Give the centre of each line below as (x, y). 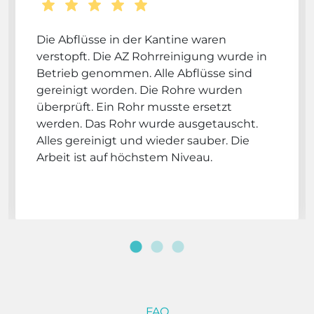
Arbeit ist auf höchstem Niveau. (124, 157)
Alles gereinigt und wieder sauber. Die (143, 140)
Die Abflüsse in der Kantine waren (131, 39)
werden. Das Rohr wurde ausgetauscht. (147, 123)
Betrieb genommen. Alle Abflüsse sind (144, 73)
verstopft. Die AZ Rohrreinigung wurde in (152, 56)
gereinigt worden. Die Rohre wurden (139, 90)
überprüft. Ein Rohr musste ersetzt (134, 107)
